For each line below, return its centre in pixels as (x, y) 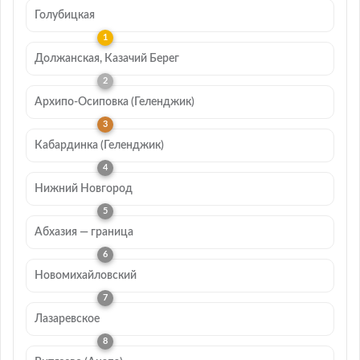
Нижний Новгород (84, 188)
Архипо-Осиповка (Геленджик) (115, 102)
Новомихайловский (86, 275)
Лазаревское (67, 319)
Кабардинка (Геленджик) (99, 145)
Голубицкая (65, 15)
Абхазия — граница (84, 232)
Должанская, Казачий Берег (107, 58)
